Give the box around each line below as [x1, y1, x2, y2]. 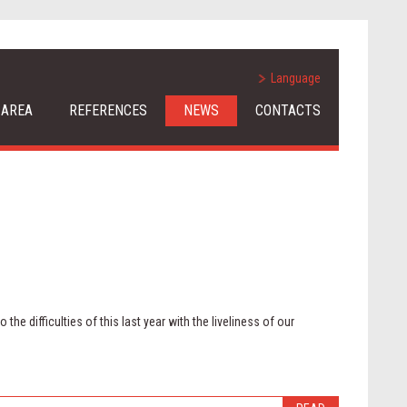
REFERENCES [69, 102, 147, 119]
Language [271, 71, 321, 85]
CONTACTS [255, 102, 321, 119]
